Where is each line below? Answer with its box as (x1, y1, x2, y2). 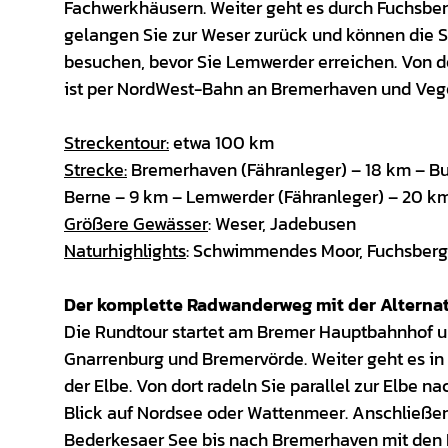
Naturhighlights (64, 237, 186, 265)
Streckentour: (64, 129, 169, 157)
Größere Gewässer (64, 210, 208, 238)
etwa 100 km (169, 129, 278, 157)
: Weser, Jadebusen (208, 210, 356, 238)
